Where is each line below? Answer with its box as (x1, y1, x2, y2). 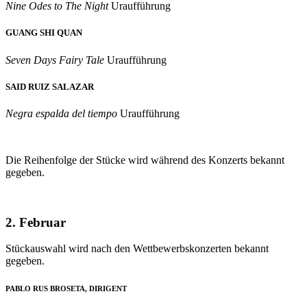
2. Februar (5, 214, 66, 230)
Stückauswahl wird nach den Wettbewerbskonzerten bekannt (5, 243, 269, 255)
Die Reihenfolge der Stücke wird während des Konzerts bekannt (5, 153, 284, 166)
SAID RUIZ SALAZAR (5, 81, 94, 92)
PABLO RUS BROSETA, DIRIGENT (5, 284, 127, 293)
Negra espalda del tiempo (5, 107, 120, 119)
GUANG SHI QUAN (5, 27, 82, 38)
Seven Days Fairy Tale (5, 53, 107, 66)
